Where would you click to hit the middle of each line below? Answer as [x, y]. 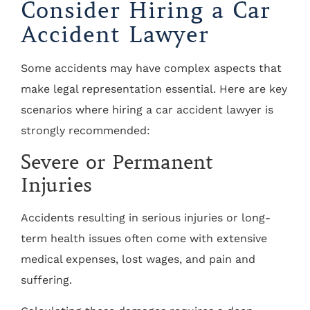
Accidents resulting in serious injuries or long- [146, 218]
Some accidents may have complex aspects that [151, 68]
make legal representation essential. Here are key [154, 89]
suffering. [46, 280]
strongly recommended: [85, 130]
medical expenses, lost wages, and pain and [138, 259]
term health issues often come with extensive [144, 239]
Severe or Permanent [117, 163]
